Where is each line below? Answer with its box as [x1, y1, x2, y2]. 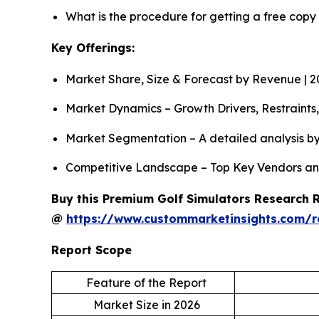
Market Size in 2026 [93, 297, 200, 312]
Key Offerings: [51, 41, 135, 55]
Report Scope [51, 242, 132, 257]
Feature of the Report [86, 275, 206, 290]
